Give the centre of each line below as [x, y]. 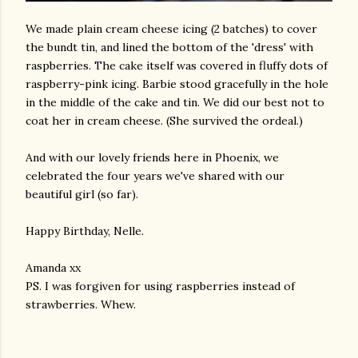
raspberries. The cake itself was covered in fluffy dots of [177, 65]
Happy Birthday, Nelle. [85, 231]
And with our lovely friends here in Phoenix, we [152, 157]
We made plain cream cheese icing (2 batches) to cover [171, 28]
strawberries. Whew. [81, 304]
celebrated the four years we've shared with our [155, 175]
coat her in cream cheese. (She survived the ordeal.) [164, 120]
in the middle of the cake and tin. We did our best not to [175, 102]
